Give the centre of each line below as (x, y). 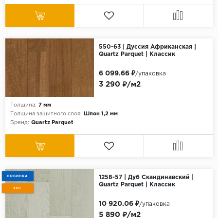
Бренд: (19, 123)
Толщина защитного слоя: (46, 114)
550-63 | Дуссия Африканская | (147, 47)
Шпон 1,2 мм (100, 114)
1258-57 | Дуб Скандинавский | (146, 178)
